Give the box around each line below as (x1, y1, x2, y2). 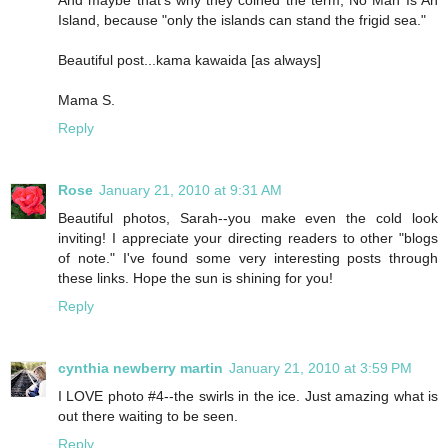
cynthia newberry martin (58, 359, 223, 376)
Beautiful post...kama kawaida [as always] (58, 51, 321, 68)
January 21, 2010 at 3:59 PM (229, 359, 412, 376)
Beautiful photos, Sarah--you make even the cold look (58, 209, 438, 226)
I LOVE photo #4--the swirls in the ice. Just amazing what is (58, 387, 438, 404)
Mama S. (58, 91, 115, 108)
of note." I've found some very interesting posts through (58, 249, 438, 266)
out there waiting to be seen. (58, 407, 238, 424)
